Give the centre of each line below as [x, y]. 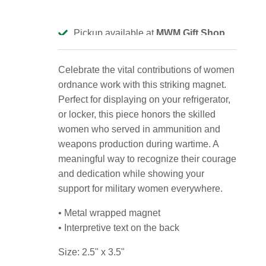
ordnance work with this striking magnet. [142, 84]
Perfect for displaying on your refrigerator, [144, 99]
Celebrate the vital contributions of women [146, 69]
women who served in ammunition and [139, 129]
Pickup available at [115, 33]
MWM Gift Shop [191, 33]
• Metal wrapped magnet [109, 213]
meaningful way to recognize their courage [147, 159]
